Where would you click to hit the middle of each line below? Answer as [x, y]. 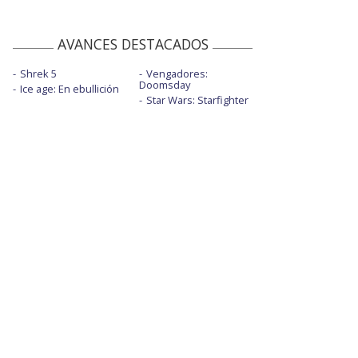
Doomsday [164, 85]
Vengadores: [177, 74]
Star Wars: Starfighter [197, 100]
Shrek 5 [38, 74]
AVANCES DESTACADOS [133, 44]
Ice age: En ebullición [70, 89]
